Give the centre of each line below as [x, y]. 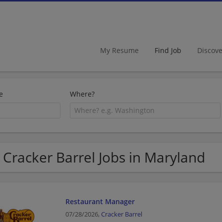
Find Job [168, 50]
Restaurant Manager [100, 201]
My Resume [119, 50]
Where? [83, 94]
